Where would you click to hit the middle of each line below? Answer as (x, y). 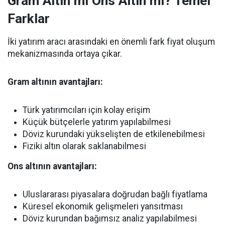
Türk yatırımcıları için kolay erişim (86, 110)
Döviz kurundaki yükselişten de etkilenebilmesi (114, 134)
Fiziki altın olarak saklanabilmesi (84, 146)
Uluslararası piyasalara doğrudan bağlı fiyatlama (115, 194)
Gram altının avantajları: (55, 82)
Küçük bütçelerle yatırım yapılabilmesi (97, 122)
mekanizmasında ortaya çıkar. (65, 54)
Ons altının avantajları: (52, 166)
